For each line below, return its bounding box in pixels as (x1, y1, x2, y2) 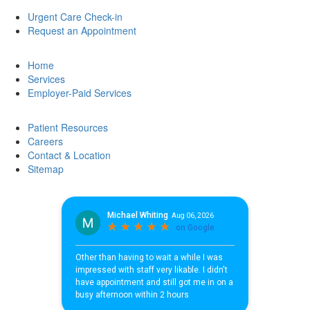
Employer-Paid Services (28, 86, 131, 100)
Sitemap (28, 162, 64, 176)
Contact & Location (28, 148, 111, 163)
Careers (28, 134, 63, 149)
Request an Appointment (28, 24, 136, 38)
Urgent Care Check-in (28, 10, 122, 24)
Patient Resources (28, 120, 108, 135)
